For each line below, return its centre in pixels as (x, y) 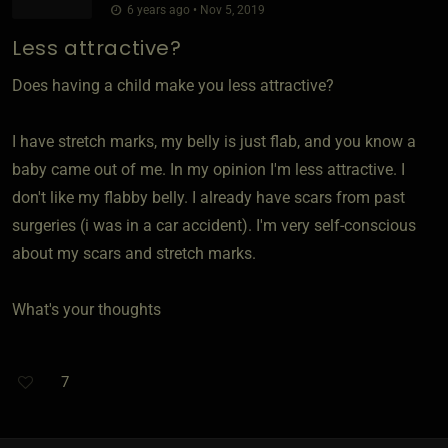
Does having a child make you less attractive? (173, 85)
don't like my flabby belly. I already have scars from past (208, 197)
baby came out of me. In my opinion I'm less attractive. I (208, 169)
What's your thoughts (86, 309)
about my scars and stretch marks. (134, 253)
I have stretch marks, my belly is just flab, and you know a (214, 141)
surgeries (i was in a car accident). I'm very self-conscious (214, 225)
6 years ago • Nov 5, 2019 (194, 9)
